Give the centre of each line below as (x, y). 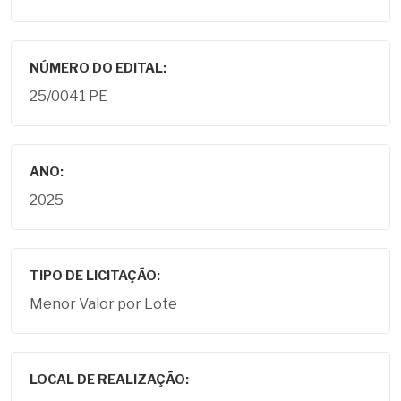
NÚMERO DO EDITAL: (98, 68)
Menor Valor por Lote (103, 304)
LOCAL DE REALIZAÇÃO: (109, 380)
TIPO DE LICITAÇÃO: (95, 276)
